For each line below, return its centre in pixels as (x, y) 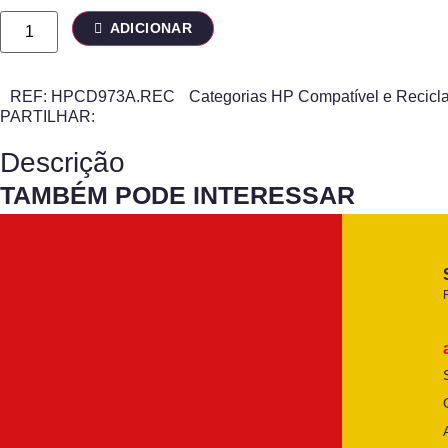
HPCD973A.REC (115, 97)
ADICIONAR (151, 28)
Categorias (228, 97)
